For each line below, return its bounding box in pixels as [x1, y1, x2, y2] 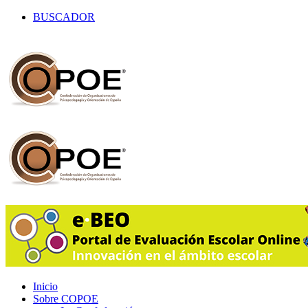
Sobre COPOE [33, 293, 98, 305]
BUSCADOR [33, 11, 95, 23]
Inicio [33, 280, 58, 292]
